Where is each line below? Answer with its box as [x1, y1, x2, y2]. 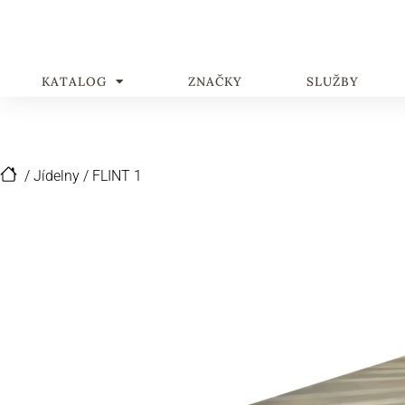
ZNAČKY [187, 73, 242, 89]
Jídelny [33, 167, 80, 184]
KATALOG [41, 73, 107, 89]
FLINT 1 [92, 167, 142, 184]
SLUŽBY [306, 73, 359, 89]
